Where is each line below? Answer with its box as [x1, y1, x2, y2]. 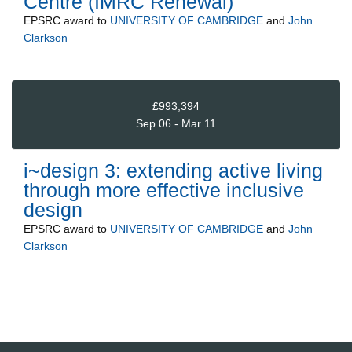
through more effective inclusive [24, 179, 304, 202]
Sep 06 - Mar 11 [136, 116, 216, 130]
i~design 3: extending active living [24, 159, 323, 182]
